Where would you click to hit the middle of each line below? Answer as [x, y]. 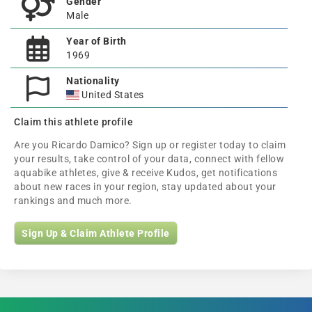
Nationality [93, 81]
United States [111, 95]
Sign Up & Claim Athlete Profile [96, 233]
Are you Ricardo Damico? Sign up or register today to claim [150, 145]
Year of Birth [96, 41]
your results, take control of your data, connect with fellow [149, 159]
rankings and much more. [73, 201]
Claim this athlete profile [73, 122]
